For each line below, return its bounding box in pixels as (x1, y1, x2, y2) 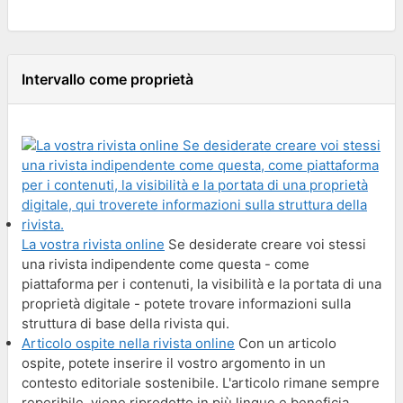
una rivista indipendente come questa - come (22, 255, 309, 273)
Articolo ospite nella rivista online (22, 334, 235, 352)
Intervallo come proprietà (22, 69, 193, 88)
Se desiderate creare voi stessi (165, 235, 366, 253)
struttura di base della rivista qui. (22, 314, 229, 332)
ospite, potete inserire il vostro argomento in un (22, 354, 326, 372)
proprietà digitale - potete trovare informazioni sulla (22, 294, 351, 312)
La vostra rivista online (22, 235, 165, 253)
